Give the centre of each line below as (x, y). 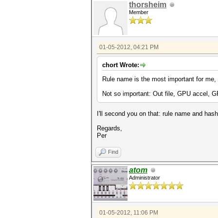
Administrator (145, 178)
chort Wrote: (121, 65)
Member (139, 12)
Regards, (109, 128)
